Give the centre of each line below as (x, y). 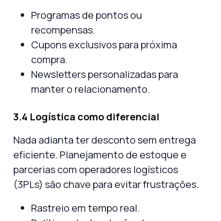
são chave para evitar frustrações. (121, 184)
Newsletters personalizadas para (105, 74)
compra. (49, 59)
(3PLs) (28, 184)
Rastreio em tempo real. (85, 208)
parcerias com (46, 169)
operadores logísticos (129, 169)
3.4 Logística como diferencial (86, 116)
